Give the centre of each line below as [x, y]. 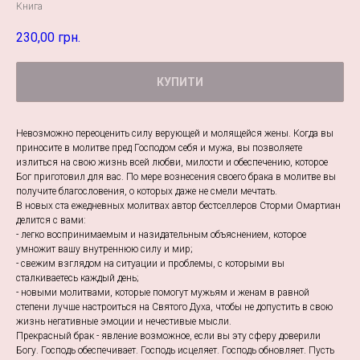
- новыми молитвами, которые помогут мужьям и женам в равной [163, 293]
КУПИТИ [180, 82]
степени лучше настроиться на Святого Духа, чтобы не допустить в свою [174, 307]
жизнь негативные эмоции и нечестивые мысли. [124, 322]
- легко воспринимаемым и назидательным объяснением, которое [161, 235]
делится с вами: [51, 221]
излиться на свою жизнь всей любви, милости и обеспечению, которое [172, 163]
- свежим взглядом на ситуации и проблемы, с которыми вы [150, 264]
